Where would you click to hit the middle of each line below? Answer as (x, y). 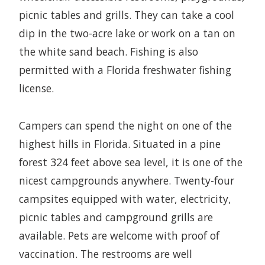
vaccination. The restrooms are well (106, 253)
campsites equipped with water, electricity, (125, 198)
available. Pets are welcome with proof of (119, 235)
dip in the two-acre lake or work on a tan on (127, 33)
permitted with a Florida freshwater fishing (125, 70)
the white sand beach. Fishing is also (109, 52)
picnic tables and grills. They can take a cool (127, 15)
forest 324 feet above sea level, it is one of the (131, 162)
